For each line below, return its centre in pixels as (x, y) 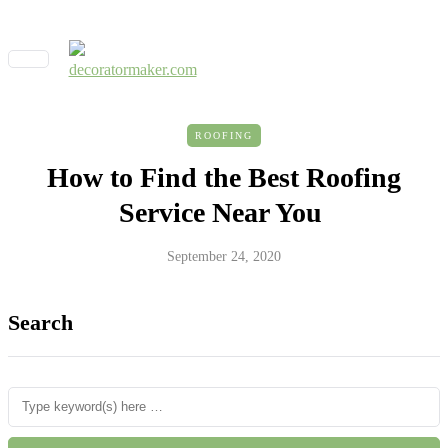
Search (40, 322)
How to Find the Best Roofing (224, 177)
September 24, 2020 (224, 256)
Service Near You (224, 212)
